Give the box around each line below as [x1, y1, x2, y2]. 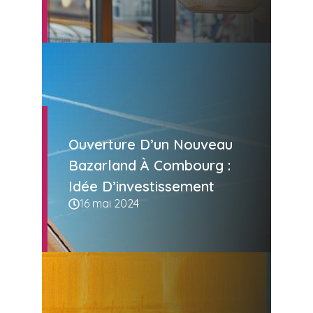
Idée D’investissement [68, 177, 214, 196]
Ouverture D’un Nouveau [68, 136, 233, 154]
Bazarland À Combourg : [68, 156, 231, 175]
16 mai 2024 [80, 196, 139, 211]
